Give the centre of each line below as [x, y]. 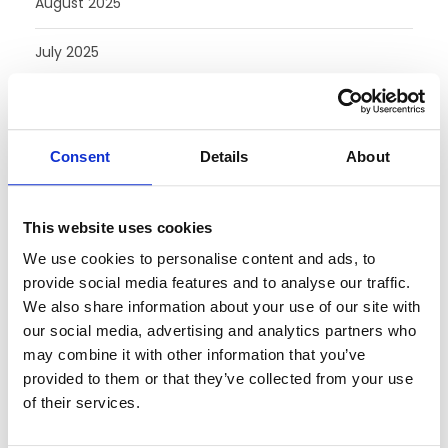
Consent [80, 156]
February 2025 [84, 198]
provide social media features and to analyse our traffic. [217, 283]
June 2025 [70, 100]
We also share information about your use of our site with [222, 307]
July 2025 [67, 51]
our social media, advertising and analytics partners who [219, 331]
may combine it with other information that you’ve [194, 355]
